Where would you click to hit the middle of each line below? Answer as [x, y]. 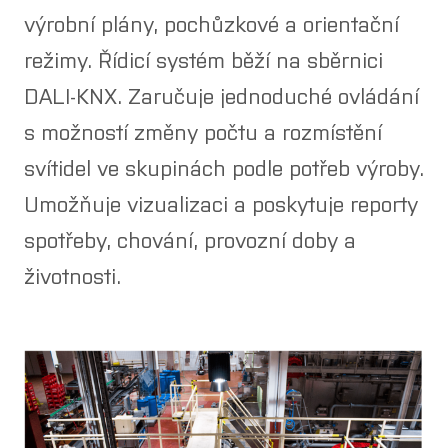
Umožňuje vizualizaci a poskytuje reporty [221, 203]
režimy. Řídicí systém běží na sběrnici [203, 59]
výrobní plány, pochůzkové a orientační [211, 23]
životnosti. [72, 275]
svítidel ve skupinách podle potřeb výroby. [224, 167]
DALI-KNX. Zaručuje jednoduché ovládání [221, 95]
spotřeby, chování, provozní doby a [190, 239]
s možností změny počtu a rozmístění [203, 131]
